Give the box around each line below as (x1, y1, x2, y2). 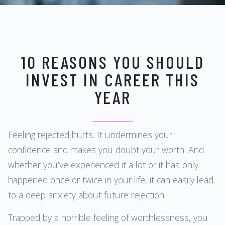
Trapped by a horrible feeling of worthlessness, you (8, 211, 208, 223)
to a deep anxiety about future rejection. (8, 189, 166, 201)
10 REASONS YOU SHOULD (21, 51, 204, 72)
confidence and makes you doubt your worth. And (8, 144, 204, 156)
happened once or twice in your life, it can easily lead (8, 174, 213, 186)
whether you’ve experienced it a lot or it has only (8, 159, 198, 171)
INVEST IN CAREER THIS (26, 68, 199, 90)
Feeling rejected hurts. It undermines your (8, 129, 172, 141)
